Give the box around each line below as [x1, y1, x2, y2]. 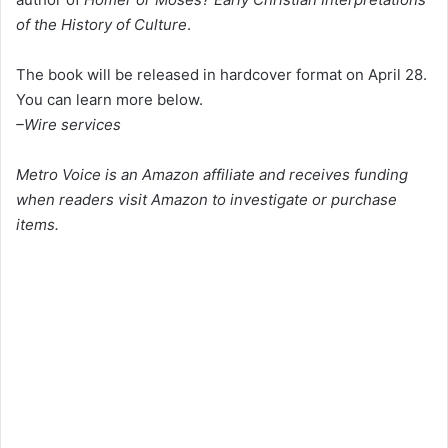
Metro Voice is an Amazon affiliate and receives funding [16, 164, 408, 184]
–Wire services [16, 114, 121, 134]
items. [16, 214, 59, 234]
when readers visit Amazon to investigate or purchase [16, 189, 397, 209]
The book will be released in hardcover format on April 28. [16, 64, 427, 84]
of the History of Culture [16, 14, 187, 34]
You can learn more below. [16, 89, 203, 109]
